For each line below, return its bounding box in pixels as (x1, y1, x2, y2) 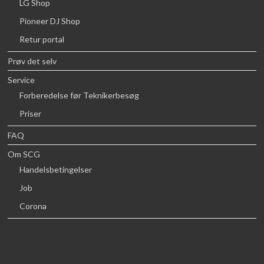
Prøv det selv (8, 56, 57, 67)
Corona (19, 201, 47, 212)
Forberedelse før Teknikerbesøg (19, 90, 140, 101)
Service (8, 75, 35, 85)
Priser (19, 108, 42, 119)
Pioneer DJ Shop (19, 16, 81, 27)
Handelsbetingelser (19, 164, 93, 175)
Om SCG (8, 149, 41, 160)
